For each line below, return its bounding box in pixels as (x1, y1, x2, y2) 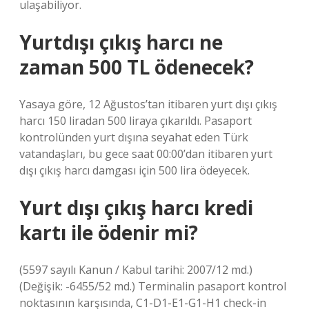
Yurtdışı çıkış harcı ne (19, 29, 223, 55)
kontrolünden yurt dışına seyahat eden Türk (19, 130, 248, 145)
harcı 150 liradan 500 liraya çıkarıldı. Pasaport (19, 113, 252, 128)
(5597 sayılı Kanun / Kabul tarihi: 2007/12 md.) (19, 262, 252, 277)
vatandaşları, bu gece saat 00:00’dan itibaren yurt (19, 146, 272, 161)
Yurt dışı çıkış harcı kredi (19, 195, 253, 221)
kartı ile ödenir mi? (19, 219, 198, 246)
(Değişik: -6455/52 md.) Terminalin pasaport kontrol (19, 279, 286, 294)
